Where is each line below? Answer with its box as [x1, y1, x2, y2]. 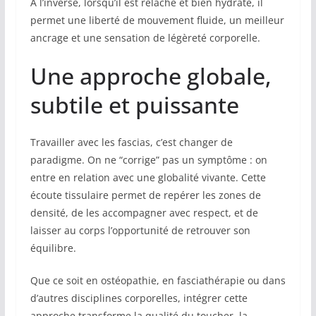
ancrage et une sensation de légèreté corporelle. [30, 31, 260, 45]
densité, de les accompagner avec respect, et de [30, 206, 258, 220]
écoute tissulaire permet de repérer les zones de [30, 188, 261, 202]
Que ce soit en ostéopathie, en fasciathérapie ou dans [30, 274, 286, 288]
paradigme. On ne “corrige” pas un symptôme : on [30, 153, 267, 167]
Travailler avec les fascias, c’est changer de [30, 135, 233, 150]
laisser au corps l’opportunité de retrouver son [30, 224, 250, 238]
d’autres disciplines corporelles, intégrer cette [30, 291, 248, 305]
